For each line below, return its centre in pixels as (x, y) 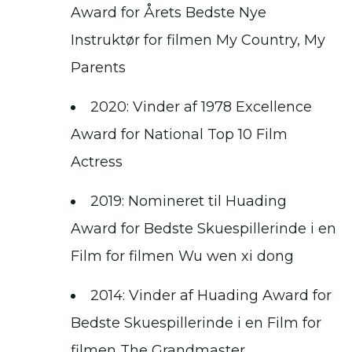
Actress (97, 162)
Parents (98, 68)
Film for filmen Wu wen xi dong (182, 257)
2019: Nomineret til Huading (189, 202)
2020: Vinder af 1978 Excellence (201, 107)
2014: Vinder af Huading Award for (211, 296)
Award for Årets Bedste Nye (169, 13)
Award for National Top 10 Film (179, 135)
